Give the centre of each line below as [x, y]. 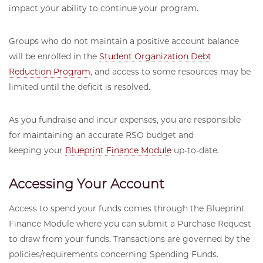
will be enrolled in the [54, 57]
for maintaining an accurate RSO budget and [101, 135]
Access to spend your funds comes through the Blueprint [127, 209]
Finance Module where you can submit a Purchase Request [130, 224]
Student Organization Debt [155, 57]
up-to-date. [195, 151]
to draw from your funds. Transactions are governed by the [129, 239]
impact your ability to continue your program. [104, 9]
